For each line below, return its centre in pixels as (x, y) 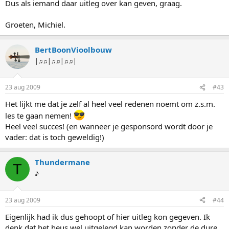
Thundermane (62, 162)
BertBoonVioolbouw (73, 49)
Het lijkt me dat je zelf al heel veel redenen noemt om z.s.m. (110, 104)
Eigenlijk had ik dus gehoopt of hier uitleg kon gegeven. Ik (108, 216)
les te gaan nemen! (39, 116)
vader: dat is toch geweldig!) (55, 137)
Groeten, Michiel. (35, 24)
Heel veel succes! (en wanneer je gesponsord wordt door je (109, 127)
